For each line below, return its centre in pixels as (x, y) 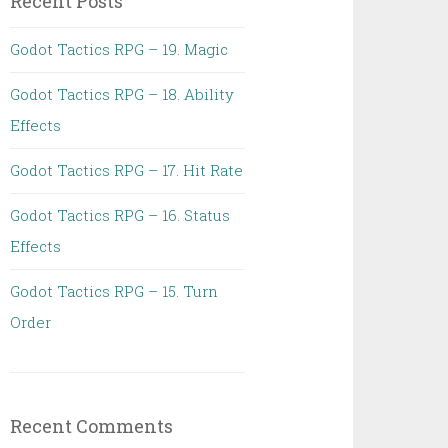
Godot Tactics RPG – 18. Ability (122, 94)
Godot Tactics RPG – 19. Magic (119, 49)
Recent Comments (92, 426)
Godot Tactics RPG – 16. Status (120, 215)
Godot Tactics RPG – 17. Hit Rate (127, 170)
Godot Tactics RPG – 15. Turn (114, 291)
